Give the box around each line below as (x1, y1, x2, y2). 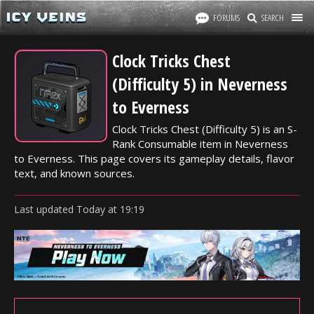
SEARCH (261, 11, 284, 24)
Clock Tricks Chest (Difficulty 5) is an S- (112, 122, 297, 136)
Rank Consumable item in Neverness (112, 137, 288, 151)
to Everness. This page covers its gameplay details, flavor (14, 151, 294, 165)
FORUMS (213, 11, 240, 24)
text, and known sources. (14, 166, 135, 180)
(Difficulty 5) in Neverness (112, 72, 287, 95)
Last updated (14, 203, 76, 216)
